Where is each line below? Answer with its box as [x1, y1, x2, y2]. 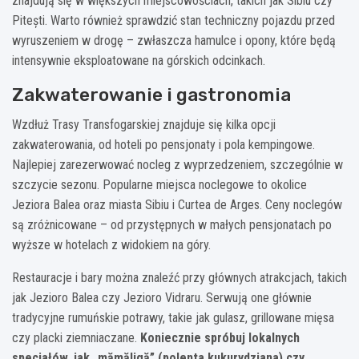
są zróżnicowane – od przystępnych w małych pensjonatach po [12, 216, 332, 232]
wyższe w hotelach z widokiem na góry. [12, 236, 211, 252]
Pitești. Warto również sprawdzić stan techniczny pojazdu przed [12, 12, 335, 28]
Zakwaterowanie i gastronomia [12, 83, 291, 106]
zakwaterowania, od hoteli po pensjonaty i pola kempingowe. [12, 136, 315, 152]
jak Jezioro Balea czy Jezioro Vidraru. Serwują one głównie [12, 289, 312, 305]
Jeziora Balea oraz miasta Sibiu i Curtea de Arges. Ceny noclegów [12, 196, 342, 212]
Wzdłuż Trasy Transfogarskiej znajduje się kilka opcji [12, 116, 276, 132]
